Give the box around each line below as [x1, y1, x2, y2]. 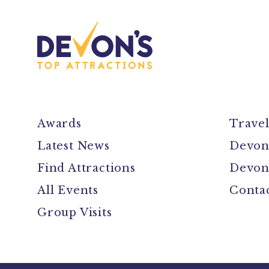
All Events [37, 184, 98, 197]
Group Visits [37, 206, 116, 219]
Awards [37, 117, 82, 130]
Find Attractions [37, 162, 136, 175]
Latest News [37, 139, 110, 153]
